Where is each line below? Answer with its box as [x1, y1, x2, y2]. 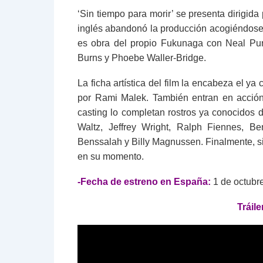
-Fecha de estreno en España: [77, 176, 211, 187]
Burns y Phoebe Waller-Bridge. [77, 52, 206, 63]
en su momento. [77, 151, 144, 161]
